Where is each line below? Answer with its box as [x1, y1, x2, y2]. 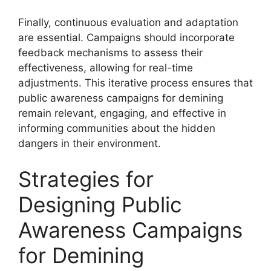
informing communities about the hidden [18, 122, 215, 134]
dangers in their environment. [18, 137, 161, 149]
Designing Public [18, 192, 182, 217]
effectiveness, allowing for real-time [18, 61, 193, 74]
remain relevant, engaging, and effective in [18, 106, 226, 119]
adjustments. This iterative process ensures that [18, 76, 253, 89]
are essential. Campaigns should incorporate [18, 31, 235, 44]
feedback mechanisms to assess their [18, 46, 203, 59]
